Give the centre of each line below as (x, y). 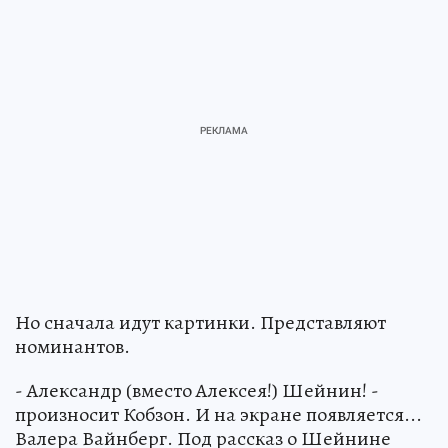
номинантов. (72, 346)
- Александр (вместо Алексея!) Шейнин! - (197, 390)
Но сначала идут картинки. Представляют (200, 322)
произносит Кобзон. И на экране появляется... (218, 414)
